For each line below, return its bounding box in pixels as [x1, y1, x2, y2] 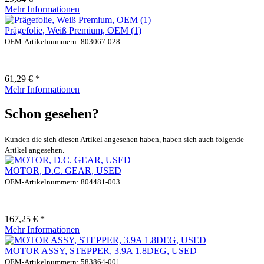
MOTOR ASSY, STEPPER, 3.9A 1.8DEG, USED [5, 246, 197, 256]
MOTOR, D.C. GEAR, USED [5, 166, 121, 176]
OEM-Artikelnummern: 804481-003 [5, 177, 120, 187]
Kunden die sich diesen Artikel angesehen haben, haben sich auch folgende [5, 135, 244, 144]
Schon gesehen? [5, 106, 99, 122]
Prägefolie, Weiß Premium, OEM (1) [5, 25, 141, 35]
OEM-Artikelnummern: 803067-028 [5, 37, 120, 46]
